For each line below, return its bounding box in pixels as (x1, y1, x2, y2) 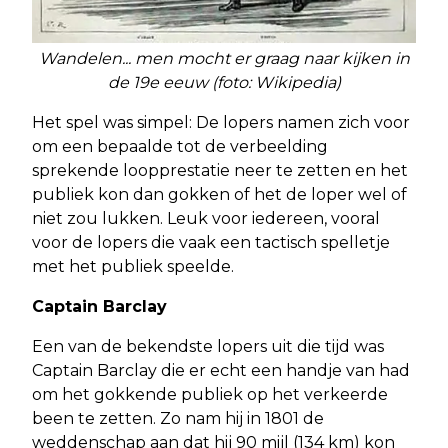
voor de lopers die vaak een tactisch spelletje (32, 232, 390, 252)
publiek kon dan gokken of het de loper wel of (32, 184, 407, 204)
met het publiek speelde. (32, 256, 234, 276)
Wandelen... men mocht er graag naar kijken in (38, 48, 410, 68)
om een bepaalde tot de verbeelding (32, 136, 328, 156)
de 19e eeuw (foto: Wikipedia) (107, 72, 341, 92)
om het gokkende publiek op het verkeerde (32, 384, 388, 404)
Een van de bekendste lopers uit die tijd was (32, 336, 384, 356)
